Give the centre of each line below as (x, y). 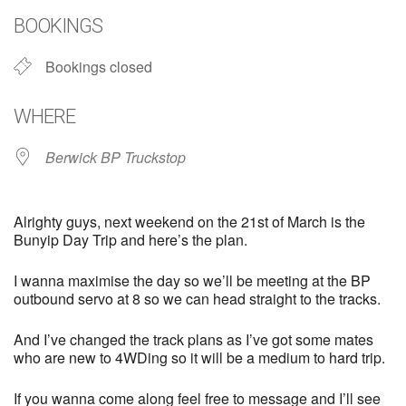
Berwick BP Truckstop (116, 157)
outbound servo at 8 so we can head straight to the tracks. (197, 298)
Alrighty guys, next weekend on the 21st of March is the (189, 221)
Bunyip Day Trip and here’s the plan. (130, 239)
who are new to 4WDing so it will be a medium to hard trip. (199, 357)
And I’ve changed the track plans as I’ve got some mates (193, 339)
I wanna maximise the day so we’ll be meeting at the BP (192, 280)
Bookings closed (99, 66)
